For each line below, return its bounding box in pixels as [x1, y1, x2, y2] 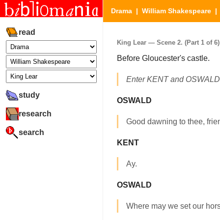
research [19, 109, 52, 118]
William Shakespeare [142, 7, 211, 15]
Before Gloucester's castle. [117, 54, 210, 63]
